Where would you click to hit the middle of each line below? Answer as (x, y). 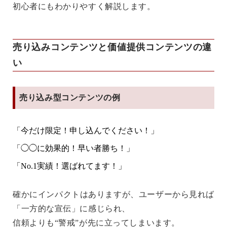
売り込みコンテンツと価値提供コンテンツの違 (112, 47)
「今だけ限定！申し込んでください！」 (86, 130)
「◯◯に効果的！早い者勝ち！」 (73, 148)
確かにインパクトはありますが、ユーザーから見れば (113, 194)
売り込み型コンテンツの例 (70, 97)
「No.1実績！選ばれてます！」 (69, 166)
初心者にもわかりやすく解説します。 (84, 6)
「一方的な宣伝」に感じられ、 (71, 208)
